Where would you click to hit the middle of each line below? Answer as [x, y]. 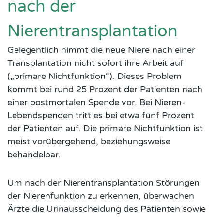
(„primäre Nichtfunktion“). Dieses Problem [94, 76]
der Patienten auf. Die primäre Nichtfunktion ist [105, 129]
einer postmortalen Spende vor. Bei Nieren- [96, 102]
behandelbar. [34, 155]
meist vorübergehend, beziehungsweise [89, 142]
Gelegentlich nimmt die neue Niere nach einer [101, 50]
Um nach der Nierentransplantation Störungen [103, 183]
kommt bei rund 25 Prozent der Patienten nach [105, 89]
